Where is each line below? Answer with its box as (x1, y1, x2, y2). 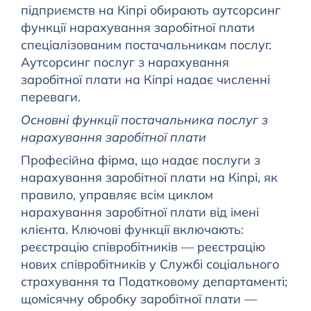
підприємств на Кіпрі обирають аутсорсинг (20, 2, 280, 19)
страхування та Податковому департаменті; (20, 274, 287, 290)
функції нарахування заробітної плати (20, 19, 255, 36)
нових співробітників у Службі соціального (20, 256, 279, 273)
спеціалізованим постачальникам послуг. (20, 37, 271, 53)
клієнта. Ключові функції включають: (20, 221, 244, 238)
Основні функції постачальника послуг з (20, 112, 268, 128)
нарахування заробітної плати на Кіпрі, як (20, 169, 278, 186)
